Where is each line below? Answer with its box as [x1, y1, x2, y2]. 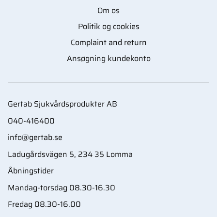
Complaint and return [70, 36, 147, 48]
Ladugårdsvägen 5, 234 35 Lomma [8, 148, 133, 160]
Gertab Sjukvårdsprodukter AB [8, 97, 117, 110]
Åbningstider [8, 165, 54, 177]
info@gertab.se [8, 131, 62, 144]
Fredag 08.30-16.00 [8, 198, 81, 211]
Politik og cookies [77, 20, 139, 32]
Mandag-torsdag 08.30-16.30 [8, 181, 115, 194]
